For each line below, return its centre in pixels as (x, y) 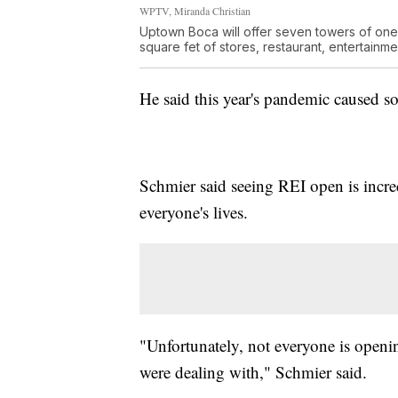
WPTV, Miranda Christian (195, 10)
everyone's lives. (194, 211)
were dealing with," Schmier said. (253, 371)
